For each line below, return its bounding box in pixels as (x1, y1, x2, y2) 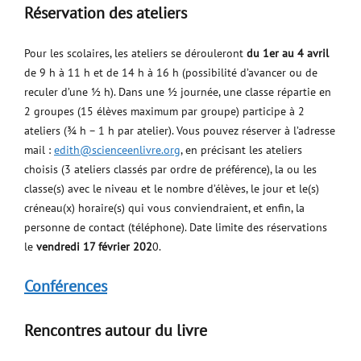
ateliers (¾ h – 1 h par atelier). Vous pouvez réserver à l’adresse (24, 123, 335, 138)
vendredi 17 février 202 (36, 239, 152, 254)
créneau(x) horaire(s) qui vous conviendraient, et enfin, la (24, 201, 305, 215)
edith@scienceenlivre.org (54, 143, 180, 157)
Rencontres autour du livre (24, 320, 207, 341)
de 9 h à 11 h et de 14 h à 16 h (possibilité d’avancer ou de (24, 65, 317, 80)
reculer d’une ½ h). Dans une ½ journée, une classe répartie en (24, 85, 331, 99)
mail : (24, 143, 54, 157)
